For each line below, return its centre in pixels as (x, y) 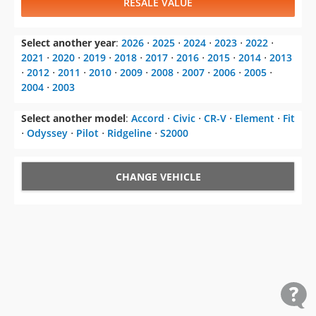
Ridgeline (129, 133)
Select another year (68, 43)
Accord (148, 119)
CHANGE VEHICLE (158, 177)
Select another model (73, 119)
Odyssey (47, 133)
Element (255, 119)
